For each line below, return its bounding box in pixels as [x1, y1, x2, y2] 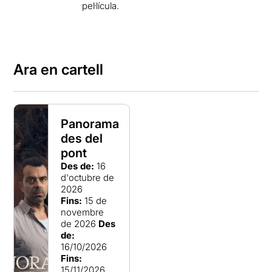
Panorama [61, 117, 120, 131]
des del [61, 131, 103, 146]
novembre [61, 206, 104, 218]
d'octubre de [61, 172, 115, 183]
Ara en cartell [13, 61, 104, 78]
